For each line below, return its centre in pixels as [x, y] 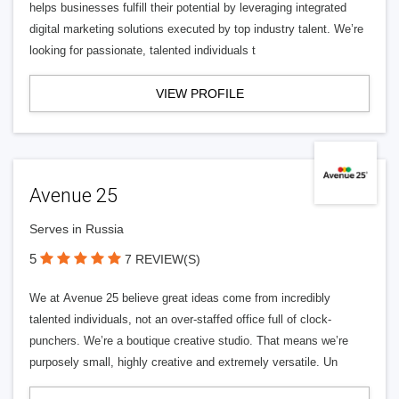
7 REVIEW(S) [163, 259]
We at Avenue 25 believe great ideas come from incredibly [180, 298]
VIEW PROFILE [199, 94]
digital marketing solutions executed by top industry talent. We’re [196, 29]
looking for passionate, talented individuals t [142, 50]
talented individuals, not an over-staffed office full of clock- [180, 319]
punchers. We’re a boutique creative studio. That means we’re [189, 341]
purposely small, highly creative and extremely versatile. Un [183, 362]
